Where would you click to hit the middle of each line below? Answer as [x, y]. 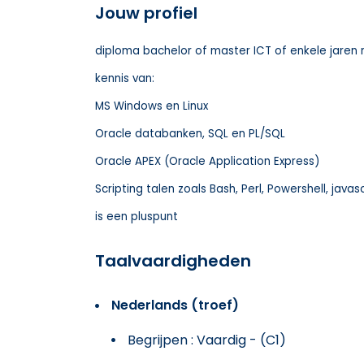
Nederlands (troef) [175, 305]
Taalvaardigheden [173, 260]
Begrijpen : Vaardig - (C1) [207, 340]
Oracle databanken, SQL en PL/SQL [190, 133]
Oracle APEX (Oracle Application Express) [207, 161]
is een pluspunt [136, 216]
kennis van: [125, 78]
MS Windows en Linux [152, 106]
